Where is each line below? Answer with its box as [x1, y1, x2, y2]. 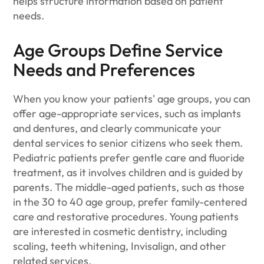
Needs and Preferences [13, 58, 196, 81]
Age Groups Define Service [13, 39, 223, 61]
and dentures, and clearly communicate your [13, 121, 222, 135]
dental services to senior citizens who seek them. [13, 136, 243, 150]
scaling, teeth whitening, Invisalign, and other [13, 239, 227, 253]
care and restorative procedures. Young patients [13, 210, 239, 223]
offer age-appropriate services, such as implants [13, 107, 242, 120]
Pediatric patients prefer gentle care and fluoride [13, 151, 245, 164]
